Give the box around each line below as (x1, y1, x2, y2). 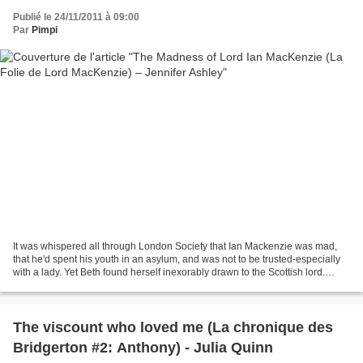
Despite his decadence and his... (13, 280, 156, 292)
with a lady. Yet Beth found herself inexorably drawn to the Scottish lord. (13, 267, 325, 279)
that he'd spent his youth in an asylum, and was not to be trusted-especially (13, 254, 340, 266)
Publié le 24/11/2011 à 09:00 (13, 11, 139, 23)
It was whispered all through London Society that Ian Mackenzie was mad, (13, 241, 337, 253)
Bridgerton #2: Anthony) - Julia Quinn (13, 340, 273, 357)
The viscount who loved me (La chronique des (13, 319, 333, 336)
